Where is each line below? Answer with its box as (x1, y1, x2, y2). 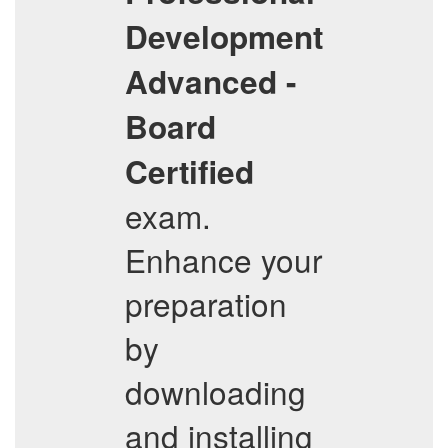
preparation (125, 281, 287, 326)
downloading (125, 369, 306, 414)
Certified (125, 149, 254, 194)
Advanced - (125, 59, 296, 104)
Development (125, 14, 323, 59)
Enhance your (125, 237, 322, 282)
